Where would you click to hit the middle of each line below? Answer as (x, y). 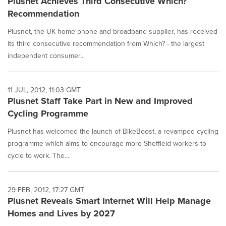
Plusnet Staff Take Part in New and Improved (100, 101)
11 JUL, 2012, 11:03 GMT (44, 90)
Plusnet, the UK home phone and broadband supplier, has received (112, 31)
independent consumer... (46, 55)
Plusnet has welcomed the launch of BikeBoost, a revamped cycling (113, 131)
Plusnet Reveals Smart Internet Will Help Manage (109, 201)
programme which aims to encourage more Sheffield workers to (107, 143)
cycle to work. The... (38, 155)
